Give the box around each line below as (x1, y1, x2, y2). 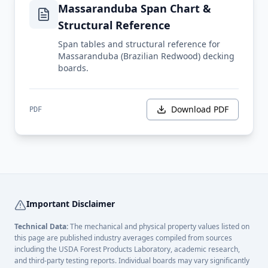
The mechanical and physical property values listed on (68, 221, 249, 232)
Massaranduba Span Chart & (58, 1, 211, 16)
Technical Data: (14, 221, 68, 232)
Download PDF (171, 103, 229, 115)
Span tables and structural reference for (58, 38, 220, 50)
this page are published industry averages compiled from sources (14, 233, 232, 243)
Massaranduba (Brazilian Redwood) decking (58, 50, 234, 62)
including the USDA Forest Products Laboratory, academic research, (14, 244, 240, 254)
